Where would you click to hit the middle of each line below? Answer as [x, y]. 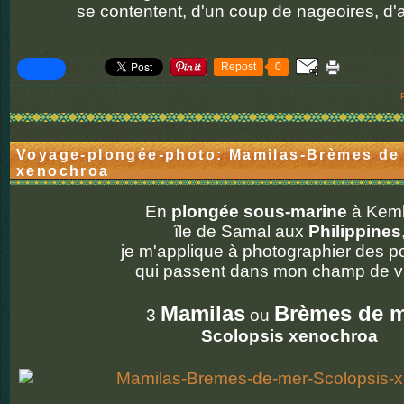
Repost [239, 67]
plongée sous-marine [259, 211]
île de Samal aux [241, 231]
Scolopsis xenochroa [289, 336]
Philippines [354, 231]
